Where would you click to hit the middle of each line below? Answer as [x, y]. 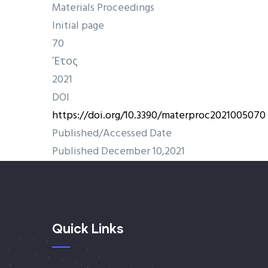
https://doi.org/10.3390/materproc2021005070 [159, 116]
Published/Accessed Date [112, 134]
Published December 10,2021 [118, 152]
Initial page [78, 26]
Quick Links [88, 228]
